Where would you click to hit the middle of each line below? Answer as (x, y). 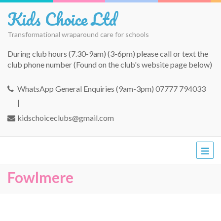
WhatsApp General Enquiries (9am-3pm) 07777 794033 (111, 89)
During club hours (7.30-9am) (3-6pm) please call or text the (108, 54)
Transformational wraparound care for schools (78, 34)
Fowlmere (40, 177)
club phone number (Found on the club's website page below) (110, 64)
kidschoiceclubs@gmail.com (66, 118)
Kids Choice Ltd (62, 19)
